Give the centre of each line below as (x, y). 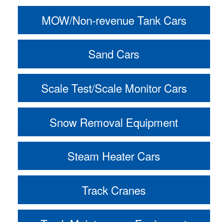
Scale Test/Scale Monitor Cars (114, 87)
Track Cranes (114, 190)
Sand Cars (114, 54)
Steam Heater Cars (114, 156)
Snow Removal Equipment (114, 122)
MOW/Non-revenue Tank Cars (114, 20)
